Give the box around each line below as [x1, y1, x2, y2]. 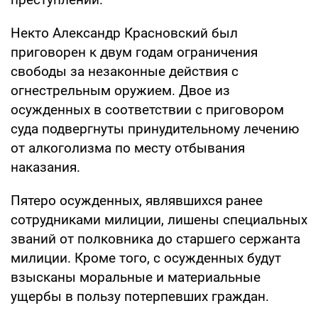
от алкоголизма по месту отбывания [11, 139, 245, 156]
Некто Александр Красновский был [11, 24, 238, 41]
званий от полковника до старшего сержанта [11, 230, 300, 247]
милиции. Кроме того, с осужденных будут [11, 249, 281, 266]
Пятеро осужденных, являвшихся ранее [11, 192, 263, 209]
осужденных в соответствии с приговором [11, 101, 284, 118]
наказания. [11, 158, 80, 175]
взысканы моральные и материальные [11, 268, 261, 285]
